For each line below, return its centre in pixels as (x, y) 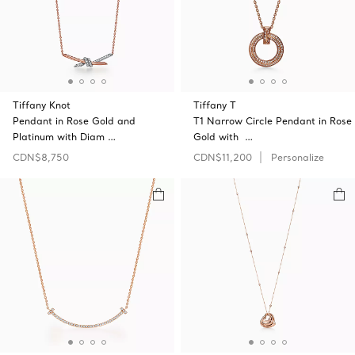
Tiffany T (215, 105)
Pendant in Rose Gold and (74, 121)
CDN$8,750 (41, 157)
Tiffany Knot (42, 105)
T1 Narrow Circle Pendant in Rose (273, 121)
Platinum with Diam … (64, 137)
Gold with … (223, 137)
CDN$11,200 (223, 157)
